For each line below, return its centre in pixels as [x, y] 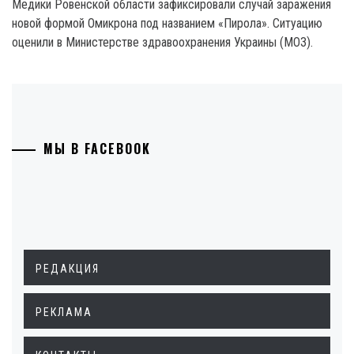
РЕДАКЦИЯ [68, 269]
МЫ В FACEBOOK [97, 149]
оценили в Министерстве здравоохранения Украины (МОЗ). [162, 42]
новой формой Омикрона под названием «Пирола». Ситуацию [167, 23]
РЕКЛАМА [64, 312]
